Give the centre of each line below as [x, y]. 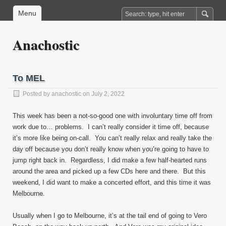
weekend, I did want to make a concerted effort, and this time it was [112, 182]
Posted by [37, 94]
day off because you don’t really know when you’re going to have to [111, 149]
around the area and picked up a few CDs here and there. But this [109, 171]
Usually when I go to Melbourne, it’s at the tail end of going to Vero [110, 216]
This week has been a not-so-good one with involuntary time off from [112, 116]
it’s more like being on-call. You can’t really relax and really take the [112, 138]
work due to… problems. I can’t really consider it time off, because [111, 127]
